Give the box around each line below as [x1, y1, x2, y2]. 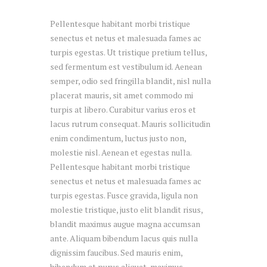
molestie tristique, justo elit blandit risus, [50, 204, 203, 216]
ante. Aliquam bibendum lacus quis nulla [50, 232, 198, 244]
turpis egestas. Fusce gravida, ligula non [50, 190, 198, 201]
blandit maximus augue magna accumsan [50, 218, 200, 230]
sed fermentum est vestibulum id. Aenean [50, 61, 202, 73]
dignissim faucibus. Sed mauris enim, [50, 247, 182, 259]
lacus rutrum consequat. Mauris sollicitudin [50, 118, 210, 130]
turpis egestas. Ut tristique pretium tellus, [50, 46, 207, 58]
